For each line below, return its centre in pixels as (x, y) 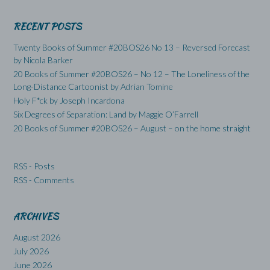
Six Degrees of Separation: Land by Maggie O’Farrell (106, 114)
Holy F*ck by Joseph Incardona (69, 100)
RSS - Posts (34, 166)
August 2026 (37, 237)
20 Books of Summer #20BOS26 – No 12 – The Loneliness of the (131, 74)
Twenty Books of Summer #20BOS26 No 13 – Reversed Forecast (132, 47)
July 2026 (31, 251)
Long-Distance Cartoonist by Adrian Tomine (93, 86)
